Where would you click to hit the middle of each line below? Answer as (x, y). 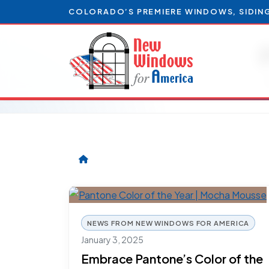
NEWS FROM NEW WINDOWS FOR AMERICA (168, 222)
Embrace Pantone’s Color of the (172, 258)
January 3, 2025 (112, 240)
